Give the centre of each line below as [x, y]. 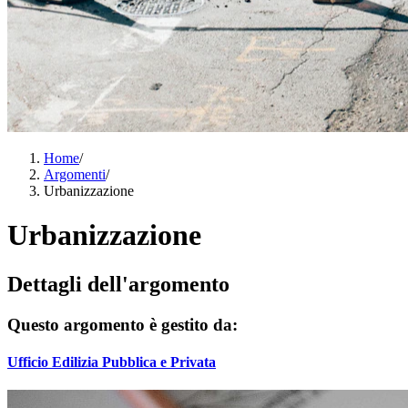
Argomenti [75, 174]
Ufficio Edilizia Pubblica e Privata [112, 362]
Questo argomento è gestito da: [122, 324]
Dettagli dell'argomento [118, 284]
